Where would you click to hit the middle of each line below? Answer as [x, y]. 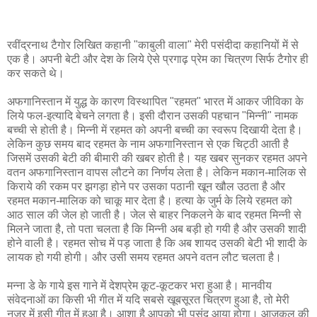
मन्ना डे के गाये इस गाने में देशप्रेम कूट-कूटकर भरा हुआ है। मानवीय [139, 285]
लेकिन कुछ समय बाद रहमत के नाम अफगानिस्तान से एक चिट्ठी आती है [148, 144]
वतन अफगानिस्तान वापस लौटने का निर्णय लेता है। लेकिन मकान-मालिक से [157, 172]
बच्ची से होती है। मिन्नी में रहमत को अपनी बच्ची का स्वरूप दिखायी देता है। [155, 129]
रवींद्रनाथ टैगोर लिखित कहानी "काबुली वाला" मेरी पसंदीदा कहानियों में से [153, 45]
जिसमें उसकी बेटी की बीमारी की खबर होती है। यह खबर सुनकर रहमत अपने [157, 158]
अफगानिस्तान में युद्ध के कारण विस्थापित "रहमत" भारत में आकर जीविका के [155, 101]
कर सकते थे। [36, 73]
